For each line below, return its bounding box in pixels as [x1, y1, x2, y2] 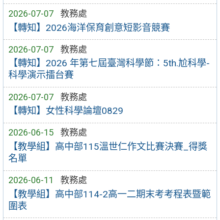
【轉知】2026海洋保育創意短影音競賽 [8, 22, 170, 33]
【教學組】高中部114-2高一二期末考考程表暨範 [8, 188, 211, 200]
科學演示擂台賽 [8, 69, 74, 81]
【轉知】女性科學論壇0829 [8, 105, 123, 117]
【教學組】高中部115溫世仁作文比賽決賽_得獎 [8, 141, 207, 153]
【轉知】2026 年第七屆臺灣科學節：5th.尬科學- [8, 57, 210, 69]
